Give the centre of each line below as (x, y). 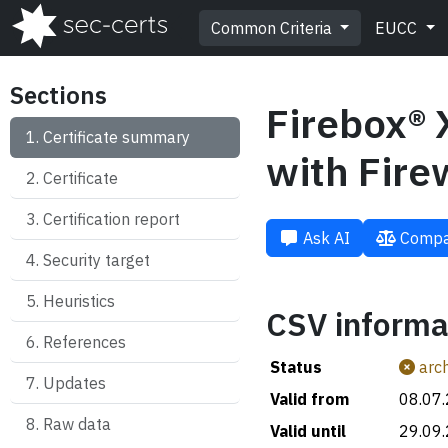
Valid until (308, 431)
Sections (58, 95)
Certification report (111, 219)
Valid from (309, 399)
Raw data (77, 424)
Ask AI (326, 238)
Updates (74, 383)
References (84, 342)
